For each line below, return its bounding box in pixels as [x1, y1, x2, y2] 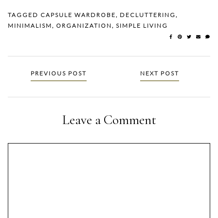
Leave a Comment [62, 111, 156, 128]
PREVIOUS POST [30, 70, 87, 77]
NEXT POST [140, 70, 179, 77]
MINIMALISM [8, 22, 52, 30]
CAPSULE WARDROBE [40, 11, 116, 19]
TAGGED [8, 11, 40, 19]
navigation [7, 83, 64, 100]
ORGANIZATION [56, 22, 112, 30]
